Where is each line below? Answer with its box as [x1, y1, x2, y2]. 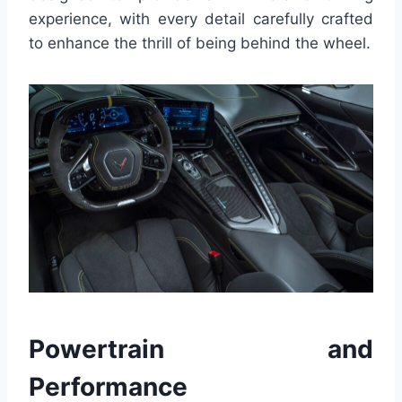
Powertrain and [29, 334, 373, 365]
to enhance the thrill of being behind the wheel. [29, 33, 371, 52]
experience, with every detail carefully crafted [29, 9, 373, 28]
